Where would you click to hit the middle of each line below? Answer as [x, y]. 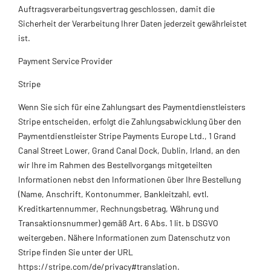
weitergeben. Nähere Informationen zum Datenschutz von [124, 237]
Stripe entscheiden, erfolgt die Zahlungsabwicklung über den [130, 121]
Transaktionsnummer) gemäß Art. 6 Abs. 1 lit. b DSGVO [118, 223]
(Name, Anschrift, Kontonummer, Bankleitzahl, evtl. [113, 194]
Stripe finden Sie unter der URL [76, 252]
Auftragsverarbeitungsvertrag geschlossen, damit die [116, 8]
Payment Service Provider [65, 60]
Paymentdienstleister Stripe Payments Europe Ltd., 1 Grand [127, 135]
